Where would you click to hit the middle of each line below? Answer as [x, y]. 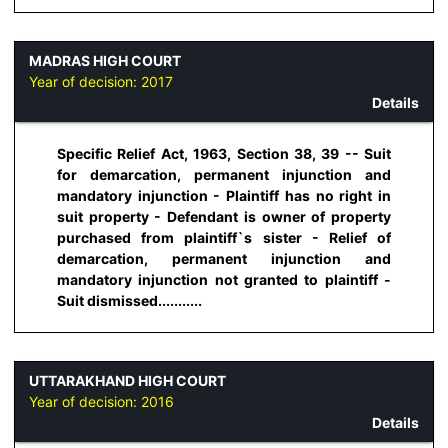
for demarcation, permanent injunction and [224, 174]
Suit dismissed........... [129, 300]
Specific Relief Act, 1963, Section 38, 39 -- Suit [224, 153]
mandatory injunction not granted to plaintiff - [224, 279]
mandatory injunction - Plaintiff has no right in [224, 195]
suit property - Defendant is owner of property [224, 216]
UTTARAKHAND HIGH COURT [127, 381]
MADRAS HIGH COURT [105, 61]
